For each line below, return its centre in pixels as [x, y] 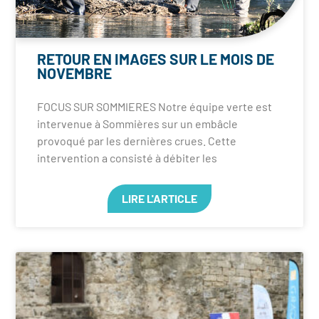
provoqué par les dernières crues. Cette [137, 141]
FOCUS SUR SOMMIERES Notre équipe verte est [155, 107]
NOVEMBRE [75, 73]
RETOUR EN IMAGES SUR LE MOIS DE [156, 59]
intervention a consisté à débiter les [127, 158]
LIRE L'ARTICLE [159, 199]
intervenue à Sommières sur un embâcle [138, 124]
